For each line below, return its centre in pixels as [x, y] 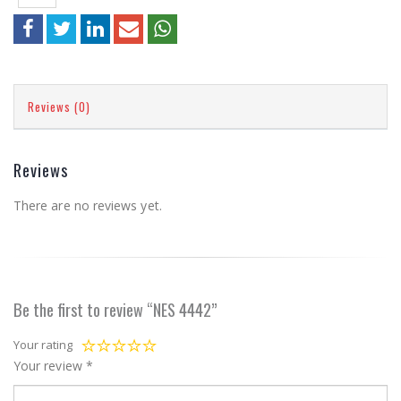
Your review [50, 365]
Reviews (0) [59, 106]
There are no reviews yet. [88, 205]
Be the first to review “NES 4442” [115, 309]
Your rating [43, 344]
